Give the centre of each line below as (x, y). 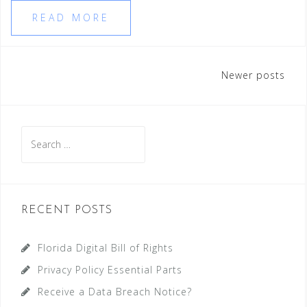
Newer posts (253, 75)
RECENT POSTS (67, 211)
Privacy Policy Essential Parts (110, 270)
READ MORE (71, 18)
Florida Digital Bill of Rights (106, 248)
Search (38, 134)
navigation (70, 100)
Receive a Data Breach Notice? (115, 292)
